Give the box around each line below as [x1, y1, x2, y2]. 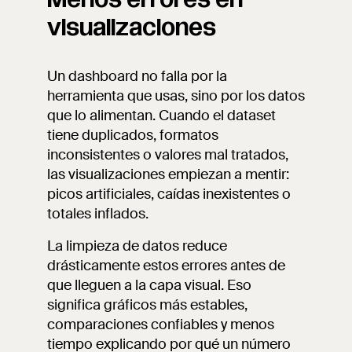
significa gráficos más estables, [47, 295, 247, 314]
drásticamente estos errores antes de [47, 256, 285, 275]
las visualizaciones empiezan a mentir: [47, 165, 289, 184]
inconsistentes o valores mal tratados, [47, 145, 288, 164]
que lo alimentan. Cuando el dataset [47, 106, 276, 125]
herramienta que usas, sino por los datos [47, 86, 305, 105]
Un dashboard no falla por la [47, 67, 227, 86]
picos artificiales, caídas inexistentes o [47, 185, 291, 203]
